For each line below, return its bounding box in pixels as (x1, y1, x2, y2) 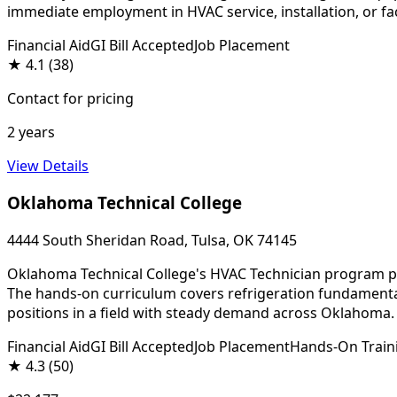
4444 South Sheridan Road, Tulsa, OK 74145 (7, 230, 297, 250)
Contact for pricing (7, 88, 134, 108)
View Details (7, 155, 89, 175)
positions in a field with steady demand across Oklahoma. (7, 302, 394, 323)
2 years (7, 121, 55, 142)
